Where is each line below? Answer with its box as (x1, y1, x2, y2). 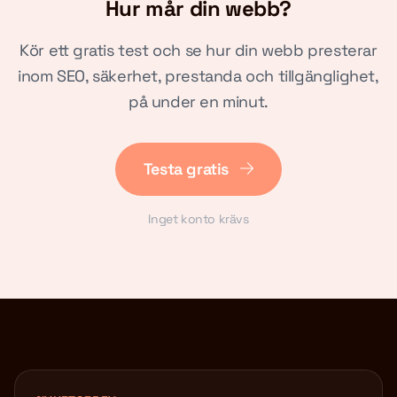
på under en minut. (128, 91, 269, 112)
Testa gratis (143, 159, 233, 179)
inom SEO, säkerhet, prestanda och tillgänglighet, (18, 66, 379, 86)
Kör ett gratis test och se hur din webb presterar (19, 40, 378, 60)
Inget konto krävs (148, 211, 249, 227)
